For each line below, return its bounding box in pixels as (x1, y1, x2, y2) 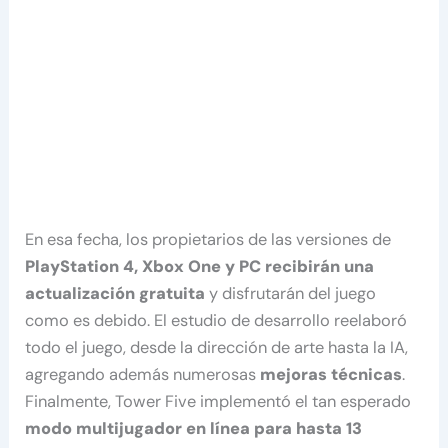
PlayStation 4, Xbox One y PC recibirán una (25, 255, 375, 277)
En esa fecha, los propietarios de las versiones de (25, 228, 392, 250)
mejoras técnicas (260, 363, 403, 385)
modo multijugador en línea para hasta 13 (25, 417, 363, 439)
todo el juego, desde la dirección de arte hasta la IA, (25, 336, 409, 358)
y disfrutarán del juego (205, 282, 377, 304)
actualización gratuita (25, 282, 206, 304)
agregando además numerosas (25, 363, 261, 385)
